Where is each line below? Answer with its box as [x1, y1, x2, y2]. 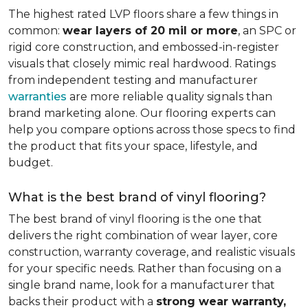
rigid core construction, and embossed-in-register [8, 41, 279, 54]
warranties [8, 90, 67, 103]
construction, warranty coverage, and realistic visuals [8, 245, 295, 258]
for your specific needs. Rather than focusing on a [8, 262, 281, 275]
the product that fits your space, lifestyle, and [8, 140, 258, 153]
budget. [8, 156, 53, 169]
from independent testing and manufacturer [8, 74, 258, 87]
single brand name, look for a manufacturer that [8, 278, 275, 291]
